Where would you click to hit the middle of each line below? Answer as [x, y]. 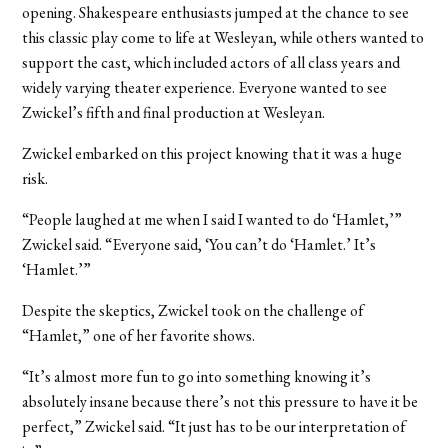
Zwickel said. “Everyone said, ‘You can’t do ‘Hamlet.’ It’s [199, 244]
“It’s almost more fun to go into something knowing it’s [197, 376]
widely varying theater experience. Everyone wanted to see [205, 87]
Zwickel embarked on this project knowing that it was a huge [212, 153]
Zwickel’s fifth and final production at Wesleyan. [174, 112]
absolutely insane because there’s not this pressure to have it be [220, 401]
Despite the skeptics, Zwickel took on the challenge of [193, 310]
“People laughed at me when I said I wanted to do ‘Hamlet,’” [212, 219]
